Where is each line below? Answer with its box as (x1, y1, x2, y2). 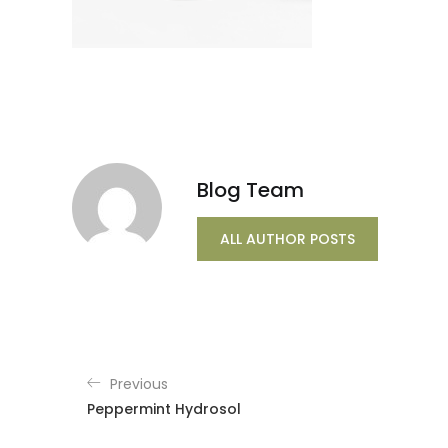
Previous (110, 374, 168, 395)
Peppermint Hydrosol (87, 399, 241, 420)
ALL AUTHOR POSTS (220, 229, 355, 250)
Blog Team (197, 176, 304, 205)
